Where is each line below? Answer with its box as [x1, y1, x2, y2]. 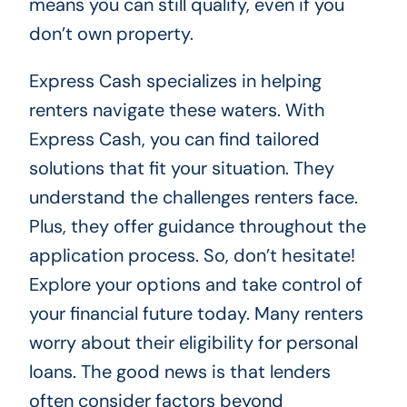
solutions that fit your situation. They [28, 155, 334, 180]
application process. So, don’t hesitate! [28, 243, 355, 267]
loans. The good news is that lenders [28, 359, 331, 383]
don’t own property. [28, 21, 194, 45]
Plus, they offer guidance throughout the [28, 213, 366, 238]
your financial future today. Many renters [28, 301, 363, 325]
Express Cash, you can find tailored [28, 126, 320, 151]
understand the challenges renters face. [28, 184, 358, 209]
